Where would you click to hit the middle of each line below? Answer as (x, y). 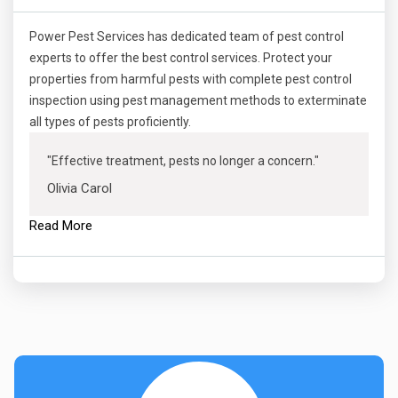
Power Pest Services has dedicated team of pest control (187, 36)
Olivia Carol (80, 188)
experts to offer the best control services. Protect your (181, 58)
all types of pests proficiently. (110, 122)
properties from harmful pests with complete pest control (191, 79)
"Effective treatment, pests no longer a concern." (183, 161)
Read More (61, 226)
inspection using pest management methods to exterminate (198, 100)
